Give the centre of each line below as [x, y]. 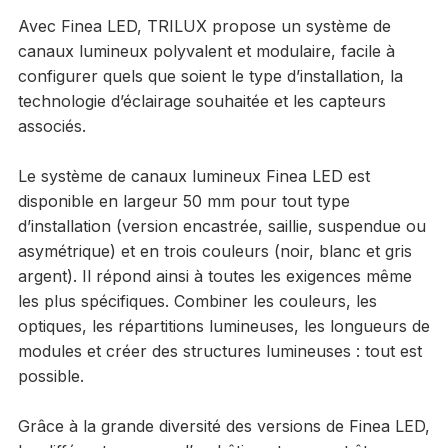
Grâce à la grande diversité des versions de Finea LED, [223, 425]
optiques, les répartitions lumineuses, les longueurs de [223, 325]
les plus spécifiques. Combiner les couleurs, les [197, 300]
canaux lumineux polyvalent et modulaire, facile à [206, 50]
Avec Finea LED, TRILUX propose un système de [204, 25]
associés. [51, 125]
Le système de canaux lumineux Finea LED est [193, 175]
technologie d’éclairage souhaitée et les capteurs [201, 100]
